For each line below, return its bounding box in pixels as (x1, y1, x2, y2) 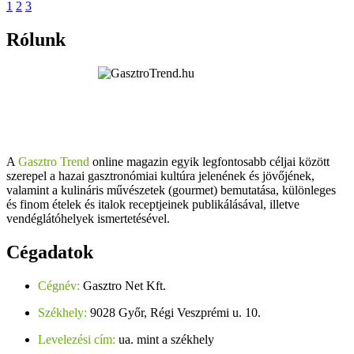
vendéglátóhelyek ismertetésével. (6, 212, 170, 226)
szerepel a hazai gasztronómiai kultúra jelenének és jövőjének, (6, 169, 314, 183)
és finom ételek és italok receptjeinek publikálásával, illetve (6, 198, 299, 212)
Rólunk (6, 29, 66, 51)
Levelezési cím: (38, 333, 115, 347)
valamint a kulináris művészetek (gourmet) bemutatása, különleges (6, 183, 336, 198)
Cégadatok (6, 242, 93, 263)
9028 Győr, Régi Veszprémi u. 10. (87, 306, 261, 320)
